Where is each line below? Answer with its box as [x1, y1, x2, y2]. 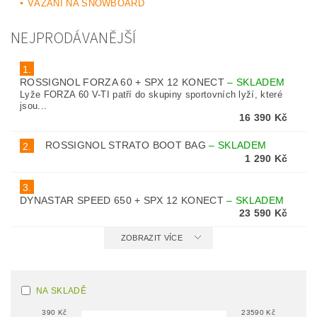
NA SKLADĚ [36, 286, 86, 296]
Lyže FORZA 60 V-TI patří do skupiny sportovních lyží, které [20, 89, 283, 100]
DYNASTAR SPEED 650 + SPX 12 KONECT [20, 195, 227, 206]
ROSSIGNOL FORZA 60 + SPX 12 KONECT [20, 76, 228, 88]
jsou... [20, 100, 47, 111]
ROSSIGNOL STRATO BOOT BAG [45, 139, 209, 151]
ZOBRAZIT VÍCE [120, 234, 183, 242]
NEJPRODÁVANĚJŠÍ [11, 27, 137, 50]
